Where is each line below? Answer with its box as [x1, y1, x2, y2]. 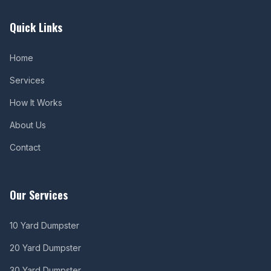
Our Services [10, 187, 68, 203]
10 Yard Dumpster [10, 220, 79, 230]
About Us [10, 120, 46, 130]
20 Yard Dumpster [10, 243, 81, 253]
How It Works [10, 97, 62, 108]
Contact [10, 142, 41, 152]
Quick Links [10, 19, 62, 35]
